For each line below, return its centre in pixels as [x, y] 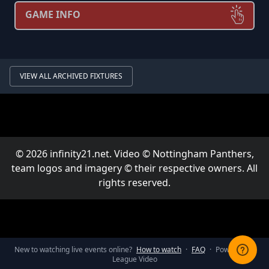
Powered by [235, 249]
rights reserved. [134, 183]
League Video [134, 259]
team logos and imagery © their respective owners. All [134, 168]
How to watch [159, 249]
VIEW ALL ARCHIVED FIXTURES [71, 76]
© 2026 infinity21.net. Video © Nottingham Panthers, [134, 154]
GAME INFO [53, 14]
